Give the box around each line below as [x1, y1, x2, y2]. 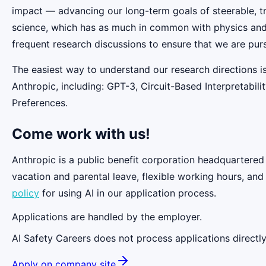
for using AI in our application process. [39, 186, 216, 199]
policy [12, 186, 39, 199]
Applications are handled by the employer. [12, 210, 202, 223]
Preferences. [12, 96, 68, 109]
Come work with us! [12, 125, 150, 142]
